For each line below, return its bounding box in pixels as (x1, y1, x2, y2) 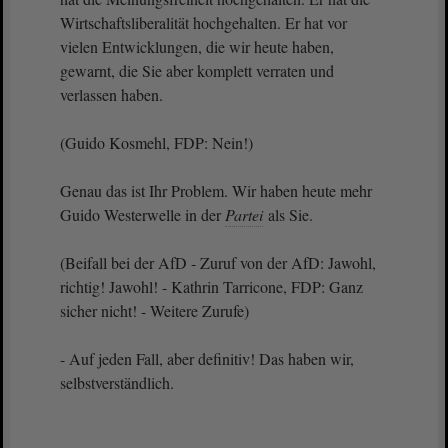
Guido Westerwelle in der (60, 204, 225, 225)
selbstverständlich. (60, 372, 179, 393)
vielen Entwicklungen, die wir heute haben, (60, 36, 334, 57)
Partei (225, 204, 263, 225)
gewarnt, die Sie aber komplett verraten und (60, 60, 334, 81)
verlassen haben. (60, 84, 168, 105)
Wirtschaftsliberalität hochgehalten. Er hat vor (60, 12, 347, 33)
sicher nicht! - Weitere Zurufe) (60, 300, 249, 321)
